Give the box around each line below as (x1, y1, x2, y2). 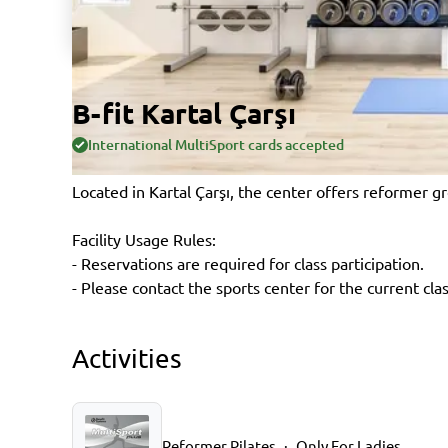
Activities (72, 343, 182, 374)
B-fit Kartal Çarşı (72, 95, 296, 130)
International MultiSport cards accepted (88, 135, 344, 154)
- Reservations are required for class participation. (72, 253, 424, 273)
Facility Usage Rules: (72, 229, 216, 249)
